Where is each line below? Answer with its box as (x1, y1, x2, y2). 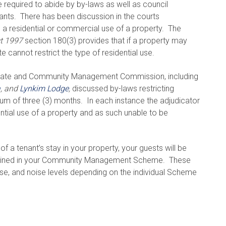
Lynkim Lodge (20, 83, 69, 93)
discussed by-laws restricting (72, 83, 174, 93)
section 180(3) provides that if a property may (25, 36, 187, 46)
